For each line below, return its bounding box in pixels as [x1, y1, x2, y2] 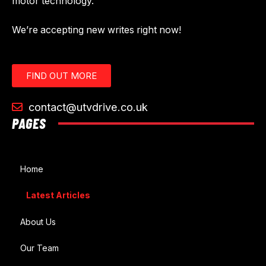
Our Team [20, 243, 59, 254]
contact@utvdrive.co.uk [26, 100, 148, 113]
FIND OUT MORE [26, 69, 97, 81]
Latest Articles [26, 190, 90, 201]
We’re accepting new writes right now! [12, 24, 181, 36]
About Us [20, 216, 56, 227]
